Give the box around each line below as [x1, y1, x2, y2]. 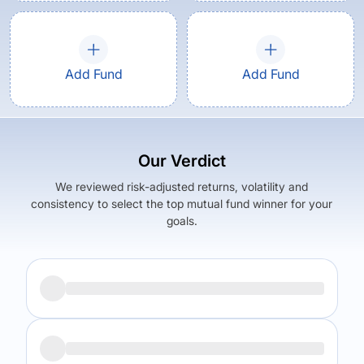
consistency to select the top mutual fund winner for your [31, 197, 333, 210]
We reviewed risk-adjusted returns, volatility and [55, 180, 309, 193]
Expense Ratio [206, 327, 282, 341]
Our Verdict [137, 151, 226, 171]
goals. [166, 214, 197, 227]
